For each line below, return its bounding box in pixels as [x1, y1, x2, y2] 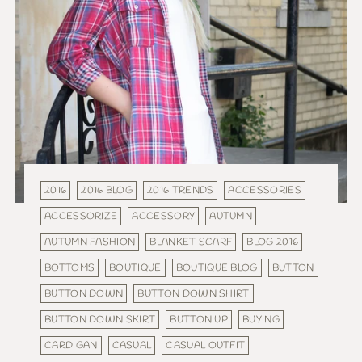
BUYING [242, 313, 280, 327]
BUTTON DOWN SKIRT [44, 313, 156, 327]
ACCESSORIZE [44, 209, 118, 224]
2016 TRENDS [147, 183, 214, 198]
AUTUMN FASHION [44, 235, 136, 250]
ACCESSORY [132, 209, 196, 224]
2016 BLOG [81, 183, 133, 198]
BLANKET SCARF [149, 235, 233, 250]
